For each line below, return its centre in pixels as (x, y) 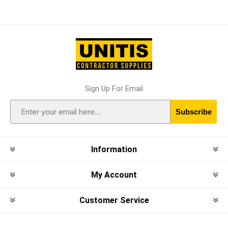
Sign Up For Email (114, 89)
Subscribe (194, 112)
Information (114, 150)
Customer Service (114, 201)
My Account (114, 175)
